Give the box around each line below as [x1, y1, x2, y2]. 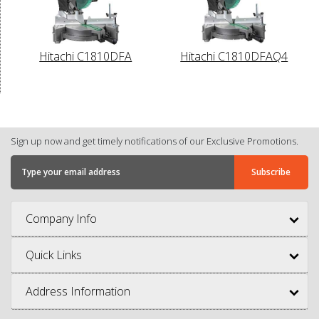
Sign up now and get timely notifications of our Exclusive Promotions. [11, 134, 298, 147]
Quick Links [26, 246, 82, 263]
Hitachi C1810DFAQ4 [180, 48, 288, 64]
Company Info [26, 210, 97, 226]
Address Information [26, 283, 130, 299]
